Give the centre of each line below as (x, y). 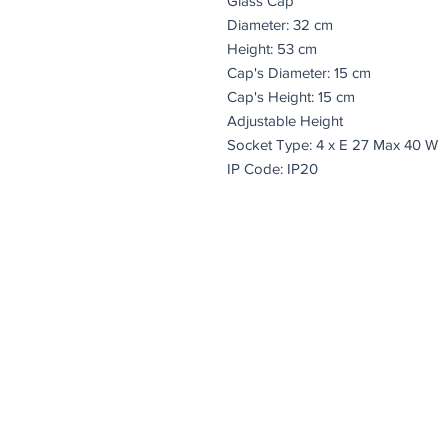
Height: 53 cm (272, 48)
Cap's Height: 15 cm (291, 96)
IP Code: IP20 (272, 168)
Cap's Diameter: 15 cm (299, 72)
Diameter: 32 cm (280, 24)
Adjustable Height (285, 120)
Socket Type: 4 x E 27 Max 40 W (332, 144)
